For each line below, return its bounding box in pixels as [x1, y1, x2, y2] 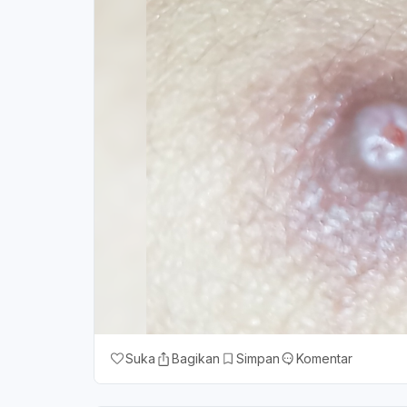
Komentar [296, 351, 352, 367]
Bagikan [172, 351, 220, 367]
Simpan [236, 351, 280, 367]
